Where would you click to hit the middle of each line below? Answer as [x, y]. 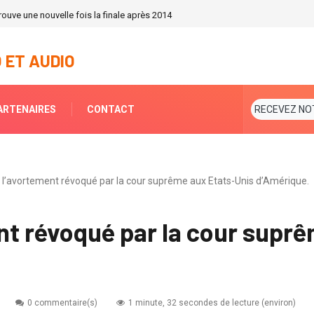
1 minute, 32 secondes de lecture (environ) [212, 303]
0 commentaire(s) [62, 303]
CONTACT [111, 110]
